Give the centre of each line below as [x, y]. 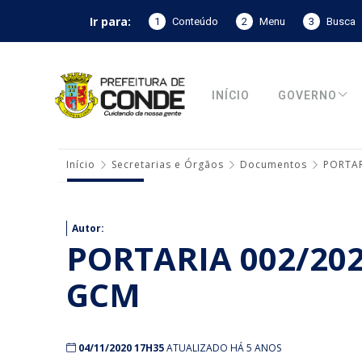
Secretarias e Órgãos [168, 164]
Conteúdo [195, 21]
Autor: [88, 228]
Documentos [274, 164]
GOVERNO [308, 95]
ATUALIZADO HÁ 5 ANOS [224, 348]
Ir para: [110, 21]
